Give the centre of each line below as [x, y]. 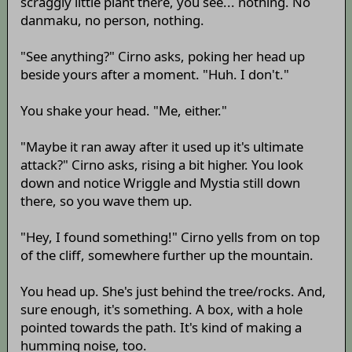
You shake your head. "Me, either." [123, 111]
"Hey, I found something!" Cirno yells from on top [170, 237]
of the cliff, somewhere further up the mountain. [167, 255]
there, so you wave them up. [106, 201]
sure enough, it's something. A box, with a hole [161, 310]
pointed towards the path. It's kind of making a [161, 328]
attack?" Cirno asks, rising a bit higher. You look [161, 165]
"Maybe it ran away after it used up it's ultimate [161, 147]
